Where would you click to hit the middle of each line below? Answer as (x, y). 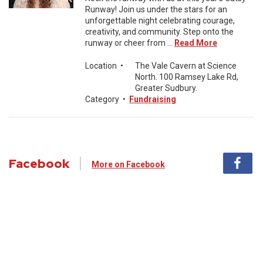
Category (102, 99)
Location (101, 66)
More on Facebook (128, 164)
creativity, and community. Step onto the (159, 32)
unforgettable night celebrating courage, (160, 21)
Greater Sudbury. (166, 88)
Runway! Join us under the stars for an (156, 9)
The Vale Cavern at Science (186, 66)
